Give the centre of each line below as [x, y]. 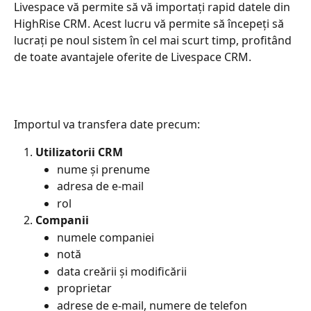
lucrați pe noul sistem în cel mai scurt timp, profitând [154, 40]
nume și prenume [103, 169]
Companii [62, 220]
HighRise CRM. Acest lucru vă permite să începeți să [150, 24]
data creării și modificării [122, 271]
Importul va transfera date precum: [107, 124]
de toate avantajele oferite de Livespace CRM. [133, 57]
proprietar [84, 288]
